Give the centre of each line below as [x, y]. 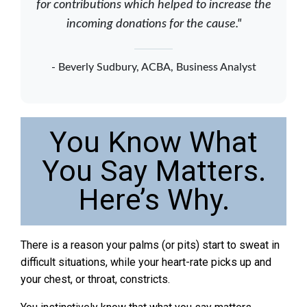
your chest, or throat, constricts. [95, 280]
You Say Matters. [153, 171]
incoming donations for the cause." [153, 24]
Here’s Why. [153, 200]
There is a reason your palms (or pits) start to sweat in [150, 245]
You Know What [153, 143]
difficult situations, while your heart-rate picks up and [146, 262]
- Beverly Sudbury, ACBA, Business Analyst [153, 67]
